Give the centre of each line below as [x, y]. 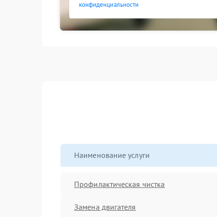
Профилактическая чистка [120, 184]
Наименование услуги [112, 155]
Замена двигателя [105, 207]
